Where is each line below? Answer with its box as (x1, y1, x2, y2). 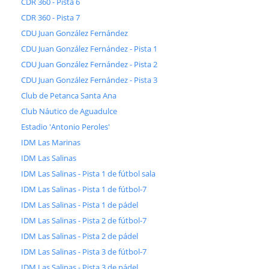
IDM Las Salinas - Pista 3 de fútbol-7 (21, 246, 147, 258)
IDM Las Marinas (21, 137, 80, 148)
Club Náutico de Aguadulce (21, 106, 117, 117)
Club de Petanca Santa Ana (21, 90, 116, 101)
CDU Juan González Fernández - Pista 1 (21, 43, 157, 55)
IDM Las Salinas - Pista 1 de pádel (21, 199, 138, 211)
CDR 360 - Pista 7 (21, 12, 80, 23)
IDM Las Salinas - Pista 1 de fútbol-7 (21, 184, 147, 195)
